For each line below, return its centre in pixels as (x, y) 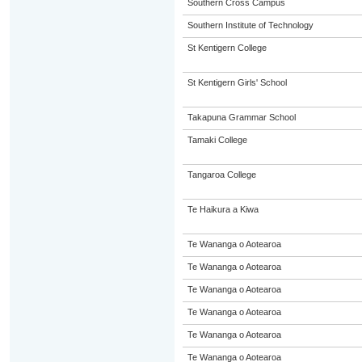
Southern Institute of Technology (250, 25)
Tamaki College (217, 140)
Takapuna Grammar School (241, 117)
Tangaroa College (221, 175)
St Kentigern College (227, 48)
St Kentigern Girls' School (237, 82)
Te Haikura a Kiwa (223, 209)
